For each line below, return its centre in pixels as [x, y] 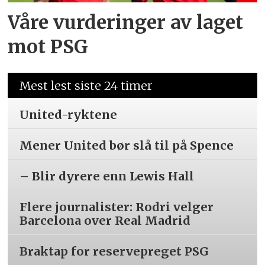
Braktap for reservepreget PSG [114, 251]
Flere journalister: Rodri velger [117, 206]
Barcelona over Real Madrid [105, 220]
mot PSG [48, 47]
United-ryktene [69, 115]
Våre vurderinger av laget [126, 23]
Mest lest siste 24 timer [86, 86]
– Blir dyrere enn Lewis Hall [107, 176]
